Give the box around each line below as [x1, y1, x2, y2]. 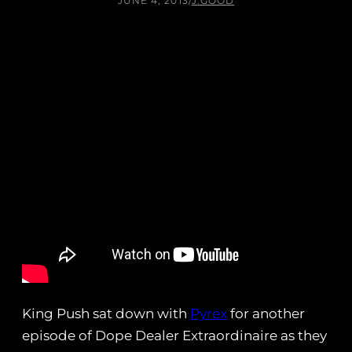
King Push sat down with [22, 306, 190, 322]
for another [227, 306, 305, 322]
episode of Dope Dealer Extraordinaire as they [22, 328, 327, 344]
